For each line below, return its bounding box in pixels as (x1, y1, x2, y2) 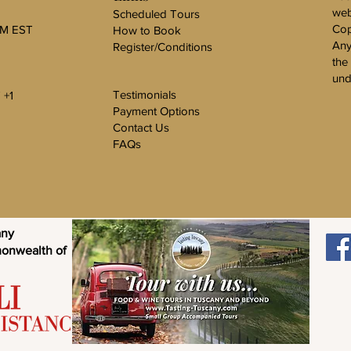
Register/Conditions (113, 40, 212, 53)
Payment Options (113, 104, 200, 118)
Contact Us (113, 121, 169, 134)
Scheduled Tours (113, 7, 200, 20)
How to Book (113, 24, 181, 37)
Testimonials (113, 88, 176, 101)
